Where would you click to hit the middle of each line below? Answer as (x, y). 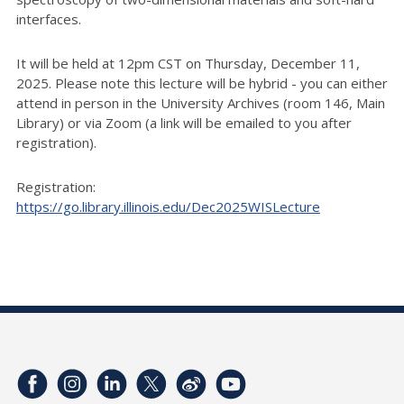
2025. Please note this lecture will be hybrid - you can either (202, 83)
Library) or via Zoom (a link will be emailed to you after (184, 122)
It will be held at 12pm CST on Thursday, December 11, (188, 63)
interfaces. (50, 18)
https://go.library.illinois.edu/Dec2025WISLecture (168, 206)
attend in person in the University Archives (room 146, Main (201, 102)
